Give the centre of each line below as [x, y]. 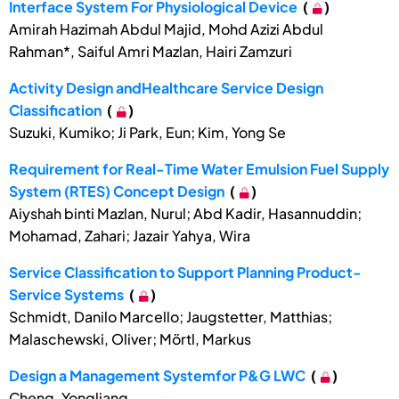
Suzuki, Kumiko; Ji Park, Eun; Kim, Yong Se [147, 133]
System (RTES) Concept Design [117, 191]
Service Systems [66, 295]
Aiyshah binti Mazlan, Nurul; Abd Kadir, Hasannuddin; [185, 214]
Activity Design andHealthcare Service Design [166, 88]
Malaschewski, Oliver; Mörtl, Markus [130, 339]
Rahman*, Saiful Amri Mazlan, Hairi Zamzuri [151, 52]
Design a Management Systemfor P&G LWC [157, 376]
